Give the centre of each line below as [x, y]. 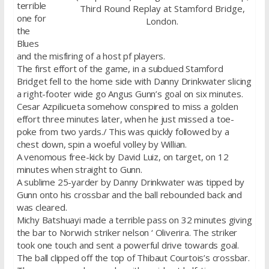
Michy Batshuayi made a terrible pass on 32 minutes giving [134, 219]
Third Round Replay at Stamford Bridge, [162, 8]
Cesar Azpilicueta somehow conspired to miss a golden [127, 106]
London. [162, 21]
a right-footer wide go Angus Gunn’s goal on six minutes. [130, 93]
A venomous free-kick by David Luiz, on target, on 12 [122, 156]
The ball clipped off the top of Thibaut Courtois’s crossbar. [133, 257]
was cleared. [42, 207]
